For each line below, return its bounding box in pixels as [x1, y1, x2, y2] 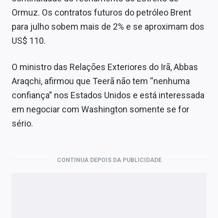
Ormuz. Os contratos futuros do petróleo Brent [12, 7, 191, 18]
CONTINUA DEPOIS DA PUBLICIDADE [56, 156, 162, 163]
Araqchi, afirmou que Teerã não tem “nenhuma [12, 75, 190, 86]
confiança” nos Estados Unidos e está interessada [12, 90, 204, 100]
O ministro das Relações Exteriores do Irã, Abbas [12, 61, 198, 72]
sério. [12, 118, 33, 128]
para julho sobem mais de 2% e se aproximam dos [12, 21, 204, 32]
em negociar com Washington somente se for [12, 104, 189, 114]
